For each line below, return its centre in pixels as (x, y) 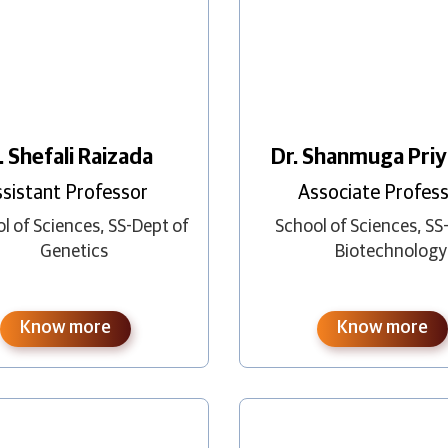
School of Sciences (346, 226)
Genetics (73, 251)
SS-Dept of (149, 226)
